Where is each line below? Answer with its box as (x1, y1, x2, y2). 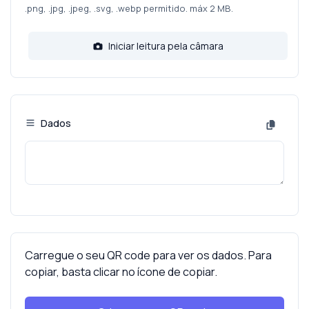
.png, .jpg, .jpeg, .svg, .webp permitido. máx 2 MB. (25, 2, 233, 14)
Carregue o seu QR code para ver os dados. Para (25, 248, 272, 263)
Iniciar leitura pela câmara (106, 39, 223, 52)
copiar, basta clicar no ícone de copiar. (25, 264, 217, 280)
